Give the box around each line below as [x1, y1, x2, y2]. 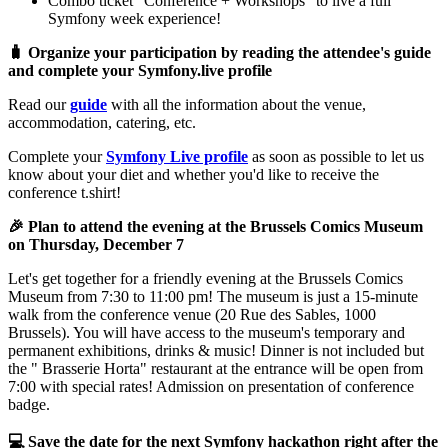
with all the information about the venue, [107, 95, 366, 113]
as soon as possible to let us [248, 147, 424, 165]
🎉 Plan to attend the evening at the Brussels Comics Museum [8, 217, 423, 235]
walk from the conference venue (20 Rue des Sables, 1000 [8, 305, 376, 323]
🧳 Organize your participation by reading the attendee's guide [8, 43, 431, 61]
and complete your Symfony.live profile [8, 61, 272, 79]
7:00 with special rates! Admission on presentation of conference [8, 377, 414, 395]
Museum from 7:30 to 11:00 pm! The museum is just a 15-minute [8, 287, 418, 305]
